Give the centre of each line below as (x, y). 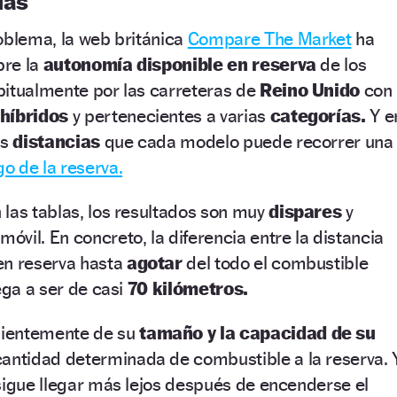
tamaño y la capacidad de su (257, 332)
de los (341, 64)
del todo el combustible (275, 262)
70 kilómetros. (190, 288)
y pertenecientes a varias (169, 115)
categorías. (318, 115)
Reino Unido (310, 90)
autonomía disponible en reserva (179, 64)
